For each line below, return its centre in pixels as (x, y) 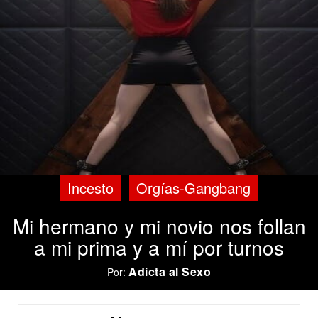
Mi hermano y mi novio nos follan (159, 226)
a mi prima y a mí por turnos (159, 247)
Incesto (91, 188)
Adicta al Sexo (170, 272)
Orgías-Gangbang (193, 188)
